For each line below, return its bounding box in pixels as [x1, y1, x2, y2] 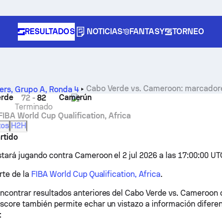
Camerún [58, 93, 92, 102]
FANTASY [129, 27, 165, 36]
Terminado [14, 102, 53, 111]
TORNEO [172, 27, 205, 36]
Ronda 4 [49, 85, 79, 94]
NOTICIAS [86, 27, 123, 36]
